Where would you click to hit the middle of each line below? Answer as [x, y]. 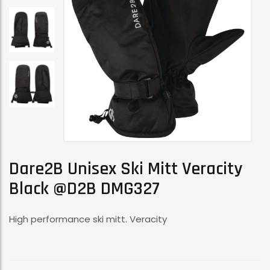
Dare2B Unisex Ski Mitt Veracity [126, 168]
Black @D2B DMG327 [84, 188]
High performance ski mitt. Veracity [88, 219]
